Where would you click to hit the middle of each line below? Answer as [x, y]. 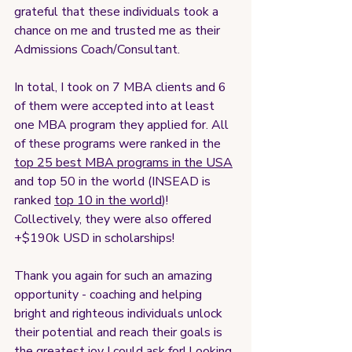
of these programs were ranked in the [119, 143]
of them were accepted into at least [116, 106]
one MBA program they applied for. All [123, 125]
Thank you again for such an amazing [115, 275]
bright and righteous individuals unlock [120, 313]
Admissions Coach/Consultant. [99, 49]
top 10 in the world [108, 200]
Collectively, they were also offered [114, 219]
